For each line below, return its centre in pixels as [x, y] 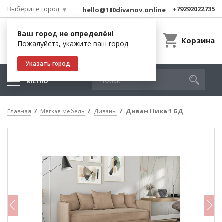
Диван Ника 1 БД [155, 111]
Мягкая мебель [62, 111]
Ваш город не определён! [65, 33]
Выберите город [33, 9]
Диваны [105, 111]
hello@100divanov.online [124, 10]
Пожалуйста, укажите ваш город [73, 43]
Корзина [198, 40]
